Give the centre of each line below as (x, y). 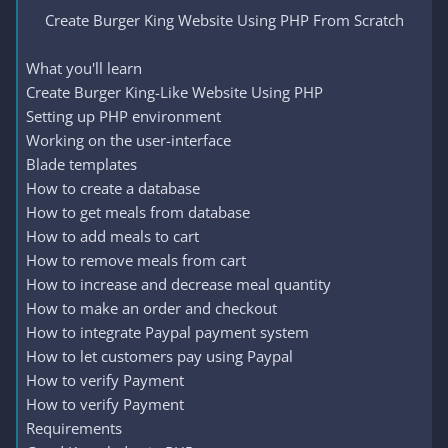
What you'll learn (84, 68)
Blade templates (81, 164)
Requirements (74, 428)
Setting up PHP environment (123, 116)
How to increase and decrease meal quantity (178, 284)
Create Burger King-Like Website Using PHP (174, 92)
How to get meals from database (138, 212)
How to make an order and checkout (151, 308)
